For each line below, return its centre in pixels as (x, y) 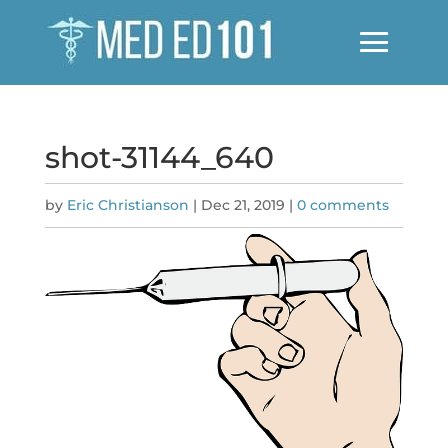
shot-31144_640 (159, 157)
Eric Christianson (127, 205)
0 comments (342, 205)
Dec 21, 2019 (242, 205)
